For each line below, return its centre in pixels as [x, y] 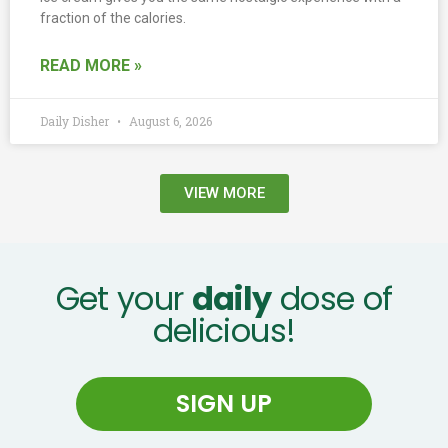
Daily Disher [76, 120]
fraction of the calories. [113, 17]
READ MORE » [91, 65]
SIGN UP [224, 403]
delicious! [224, 330]
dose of [332, 298]
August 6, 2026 [169, 120]
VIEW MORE [224, 192]
